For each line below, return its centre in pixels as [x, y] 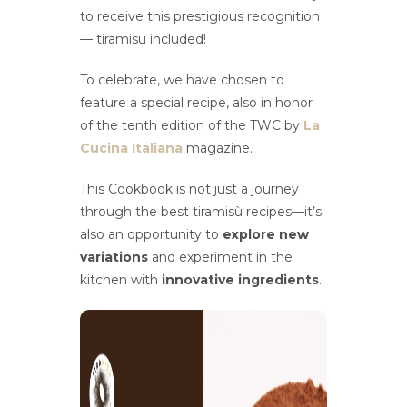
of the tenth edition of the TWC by [192, 126]
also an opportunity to [152, 235]
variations [114, 258]
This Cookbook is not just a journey [190, 189]
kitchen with [121, 280]
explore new [266, 235]
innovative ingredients [241, 280]
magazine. [218, 149]
